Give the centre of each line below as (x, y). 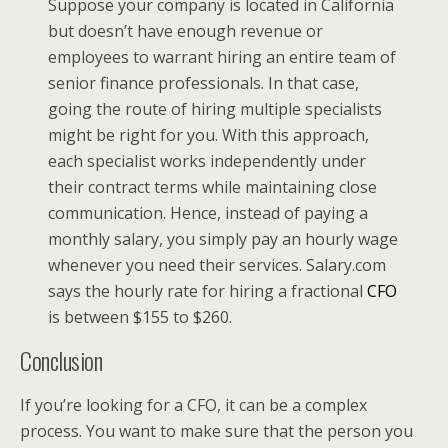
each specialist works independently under (207, 160)
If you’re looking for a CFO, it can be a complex (193, 404)
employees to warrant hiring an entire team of (222, 56)
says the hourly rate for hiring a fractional (208, 290)
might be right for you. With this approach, (209, 134)
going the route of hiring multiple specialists (215, 108)
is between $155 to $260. (140, 316)
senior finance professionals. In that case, (204, 82)
